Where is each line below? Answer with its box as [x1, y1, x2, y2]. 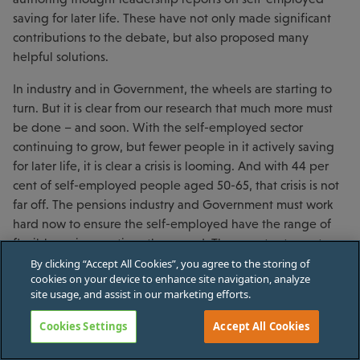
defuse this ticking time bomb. [13, 256, 182, 270]
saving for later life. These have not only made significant [13, 11, 331, 26]
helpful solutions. [13, 50, 108, 64]
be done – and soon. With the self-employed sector [13, 121, 303, 135]
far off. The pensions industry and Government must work [13, 198, 333, 212]
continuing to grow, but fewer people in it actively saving [13, 140, 334, 154]
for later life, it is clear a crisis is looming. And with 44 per [13, 159, 329, 174]
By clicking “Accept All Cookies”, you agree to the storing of [31, 256, 310, 271]
